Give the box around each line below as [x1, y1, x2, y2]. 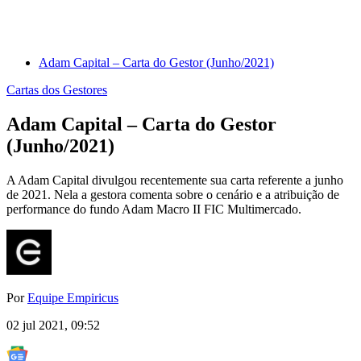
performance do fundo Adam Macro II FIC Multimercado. [6, 202, 301, 217]
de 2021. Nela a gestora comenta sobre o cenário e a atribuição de [6, 188, 339, 202]
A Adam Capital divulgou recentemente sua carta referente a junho [6, 173, 343, 188]
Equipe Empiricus [27, 291, 118, 305]
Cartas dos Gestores [6, 83, 107, 98]
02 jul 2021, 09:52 [6, 318, 100, 333]
